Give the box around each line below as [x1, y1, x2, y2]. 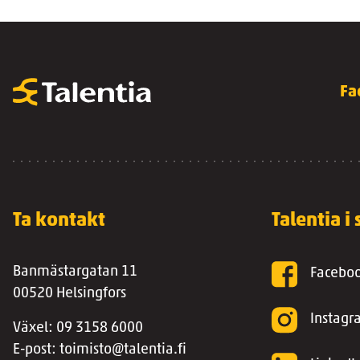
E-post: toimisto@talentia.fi [13, 342, 186, 358]
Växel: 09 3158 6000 [13, 321, 143, 336]
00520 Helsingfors [13, 286, 126, 301]
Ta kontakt [13, 211, 105, 231]
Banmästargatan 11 [13, 264, 137, 280]
